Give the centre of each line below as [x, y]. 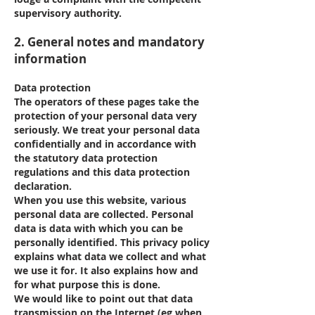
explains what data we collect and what [110, 256]
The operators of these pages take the [107, 102]
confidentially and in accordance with [105, 144]
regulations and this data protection [102, 172]
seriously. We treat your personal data [107, 130]
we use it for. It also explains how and [106, 270]
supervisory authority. [68, 13]
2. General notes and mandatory [109, 42]
